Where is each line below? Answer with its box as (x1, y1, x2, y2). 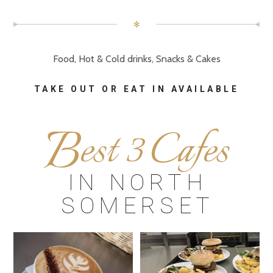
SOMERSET (61, 192, 214, 219)
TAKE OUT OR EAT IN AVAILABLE (34, 83, 239, 94)
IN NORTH (68, 169, 207, 196)
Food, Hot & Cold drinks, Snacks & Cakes (52, 52, 221, 65)
